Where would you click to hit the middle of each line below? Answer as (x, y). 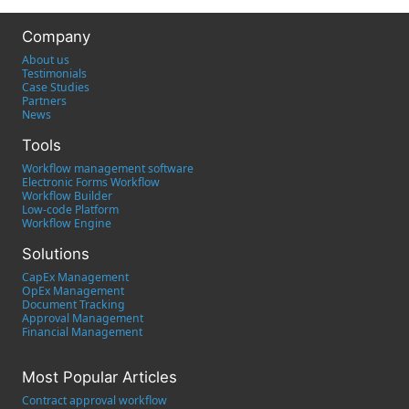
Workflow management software (108, 168)
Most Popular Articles (100, 377)
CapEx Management (75, 277)
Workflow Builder (67, 195)
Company (56, 36)
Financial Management (82, 331)
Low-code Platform (70, 209)
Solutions (56, 253)
